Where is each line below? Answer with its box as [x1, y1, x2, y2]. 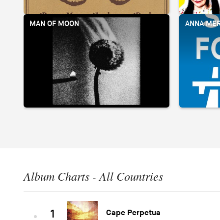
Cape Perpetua [106, 208, 161, 218]
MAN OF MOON [29, 19, 79, 29]
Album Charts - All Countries [24, 168, 163, 184]
